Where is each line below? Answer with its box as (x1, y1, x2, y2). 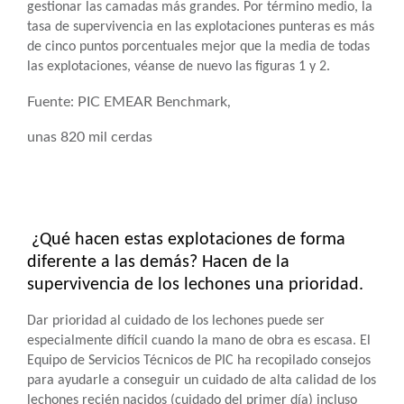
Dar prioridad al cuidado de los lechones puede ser (27, 314, 325, 328)
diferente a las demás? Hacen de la (27, 253, 289, 271)
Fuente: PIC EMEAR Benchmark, (27, 95, 231, 109)
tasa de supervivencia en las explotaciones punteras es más (27, 20, 374, 34)
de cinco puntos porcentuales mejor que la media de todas (27, 40, 370, 54)
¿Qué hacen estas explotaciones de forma (27, 231, 345, 249)
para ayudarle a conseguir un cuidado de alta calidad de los (27, 373, 376, 388)
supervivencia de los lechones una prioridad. (27, 276, 363, 294)
